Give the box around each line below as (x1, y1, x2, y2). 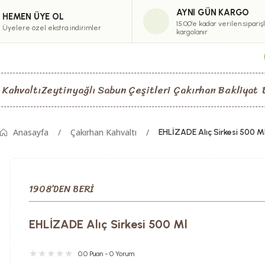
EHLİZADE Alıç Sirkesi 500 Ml (29, 217, 188, 231)
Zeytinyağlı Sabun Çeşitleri (41, 80, 171, 99)
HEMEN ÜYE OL (2, 11, 64, 22)
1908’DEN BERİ (29, 180, 93, 198)
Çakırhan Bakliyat (173, 80, 258, 99)
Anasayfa (13, 127, 49, 138)
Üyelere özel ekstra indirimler (2, 23, 101, 32)
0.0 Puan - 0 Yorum (78, 250, 134, 258)
